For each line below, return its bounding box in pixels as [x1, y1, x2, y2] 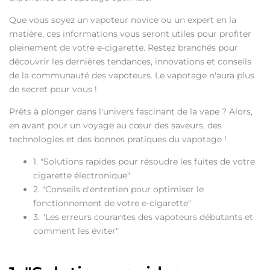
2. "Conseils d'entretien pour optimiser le [33, 183, 204, 195]
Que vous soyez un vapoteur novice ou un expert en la [9, 14, 236, 25]
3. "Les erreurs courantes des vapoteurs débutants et [33, 211, 253, 222]
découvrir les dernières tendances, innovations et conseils [9, 55, 251, 67]
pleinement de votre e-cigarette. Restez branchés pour [9, 42, 238, 53]
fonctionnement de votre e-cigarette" [33, 197, 191, 209]
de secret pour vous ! [9, 83, 97, 95]
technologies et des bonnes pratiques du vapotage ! [9, 133, 227, 145]
